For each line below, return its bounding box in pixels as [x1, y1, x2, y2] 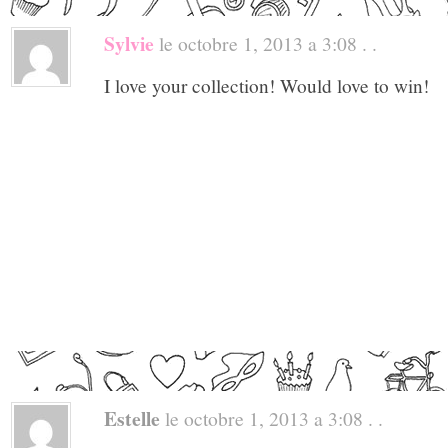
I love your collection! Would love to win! [104, 72, 429, 98]
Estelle [104, 404, 160, 434]
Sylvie [104, 28, 154, 58]
